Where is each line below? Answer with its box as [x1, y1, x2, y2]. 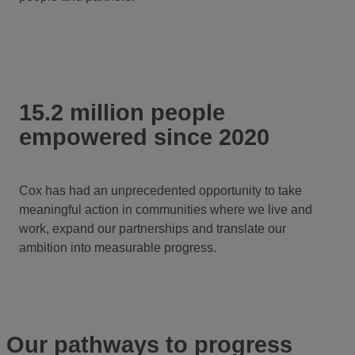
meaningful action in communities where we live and [19, 202, 312, 216]
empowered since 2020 [19, 124, 269, 150]
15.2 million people [19, 99, 225, 125]
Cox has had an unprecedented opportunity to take [19, 183, 302, 197]
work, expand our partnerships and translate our [19, 221, 286, 235]
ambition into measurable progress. [19, 240, 216, 254]
